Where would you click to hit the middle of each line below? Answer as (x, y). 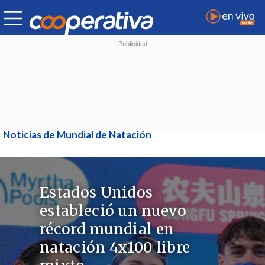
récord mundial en (107, 230)
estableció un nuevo (113, 211)
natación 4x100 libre (115, 248)
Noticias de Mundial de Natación (77, 135)
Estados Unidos (96, 193)
